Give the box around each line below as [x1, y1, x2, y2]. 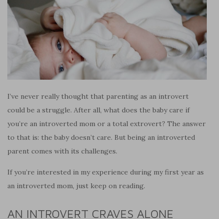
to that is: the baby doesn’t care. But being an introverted [7, 132, 195, 142]
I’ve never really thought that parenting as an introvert [7, 91, 189, 101]
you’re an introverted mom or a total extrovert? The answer [7, 119, 206, 128]
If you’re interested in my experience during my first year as [7, 167, 204, 176]
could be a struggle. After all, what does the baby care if [7, 105, 190, 114]
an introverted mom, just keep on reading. [7, 181, 145, 190]
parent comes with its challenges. [7, 146, 117, 155]
